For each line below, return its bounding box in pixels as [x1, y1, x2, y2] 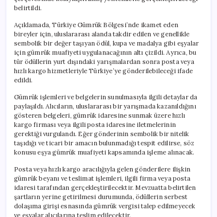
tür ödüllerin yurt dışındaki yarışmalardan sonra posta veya [14, 57, 194, 66]
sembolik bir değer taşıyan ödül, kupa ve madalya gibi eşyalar [14, 39, 199, 47]
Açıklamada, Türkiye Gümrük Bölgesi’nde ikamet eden [14, 20, 179, 29]
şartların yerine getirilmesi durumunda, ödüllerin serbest [14, 192, 188, 201]
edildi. [14, 76, 33, 84]
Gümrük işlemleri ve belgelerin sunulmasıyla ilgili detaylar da [14, 93, 198, 101]
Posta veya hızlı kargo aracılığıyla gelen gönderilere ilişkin [14, 165, 191, 173]
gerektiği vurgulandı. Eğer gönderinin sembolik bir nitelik [14, 129, 189, 138]
